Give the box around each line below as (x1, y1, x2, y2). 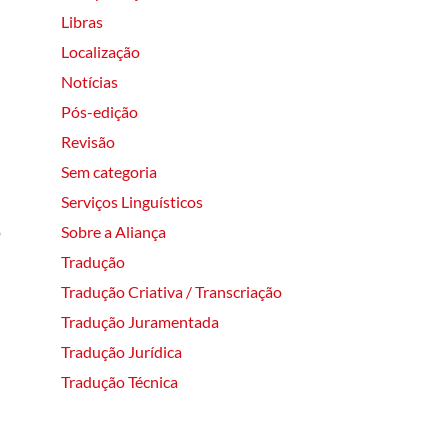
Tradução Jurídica (61, 341, 182, 361)
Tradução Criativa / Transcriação (61, 281, 282, 301)
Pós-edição (61, 101, 138, 121)
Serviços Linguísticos (61, 191, 203, 211)
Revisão (61, 131, 115, 151)
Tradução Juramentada (61, 311, 219, 331)
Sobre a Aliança (61, 221, 166, 241)
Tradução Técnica (61, 371, 178, 391)
